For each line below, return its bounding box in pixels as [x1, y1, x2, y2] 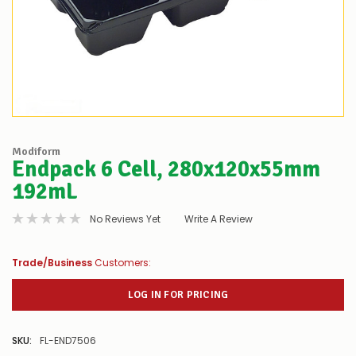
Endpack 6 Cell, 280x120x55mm [12, 155, 320, 183]
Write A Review [184, 212, 253, 226]
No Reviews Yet [90, 212, 161, 226]
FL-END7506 [40, 334, 96, 348]
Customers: [92, 256, 151, 270]
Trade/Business [12, 256, 92, 270]
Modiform [12, 144, 60, 158]
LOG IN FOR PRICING [127, 288, 229, 301]
